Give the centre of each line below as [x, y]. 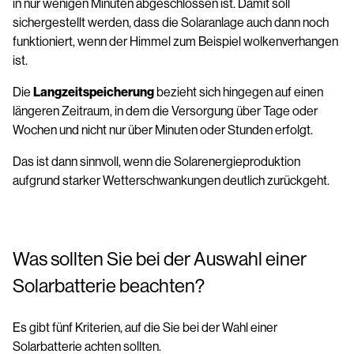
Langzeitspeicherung [94, 92]
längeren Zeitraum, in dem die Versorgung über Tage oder [165, 111]
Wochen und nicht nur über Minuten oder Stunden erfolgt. [163, 130]
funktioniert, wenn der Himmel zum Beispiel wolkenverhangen [175, 41]
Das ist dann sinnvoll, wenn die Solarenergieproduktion [156, 161]
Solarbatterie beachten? [109, 285]
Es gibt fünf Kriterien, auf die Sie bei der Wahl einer [145, 327]
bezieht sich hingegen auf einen [239, 92]
